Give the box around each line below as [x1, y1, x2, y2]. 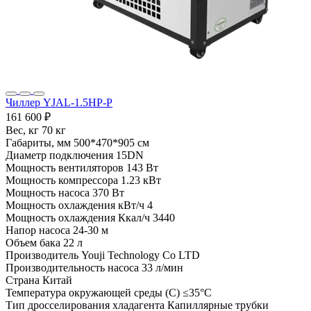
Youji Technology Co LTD [81, 249, 200, 262]
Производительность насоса [6, 262, 139, 274]
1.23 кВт [121, 174, 161, 187]
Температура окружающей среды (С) [6, 287, 180, 299]
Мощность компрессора [6, 174, 118, 187]
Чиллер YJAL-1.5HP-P [6, 96, 112, 109]
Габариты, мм [6, 137, 71, 149]
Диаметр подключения [6, 149, 113, 162]
